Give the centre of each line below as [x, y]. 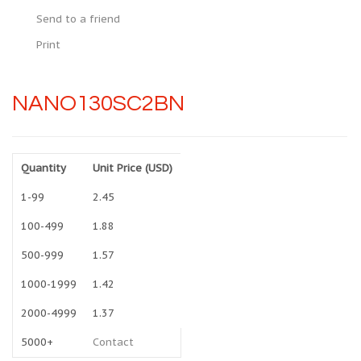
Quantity [44, 168]
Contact [113, 342]
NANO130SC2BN [98, 104]
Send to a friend [78, 19]
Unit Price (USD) [133, 168]
